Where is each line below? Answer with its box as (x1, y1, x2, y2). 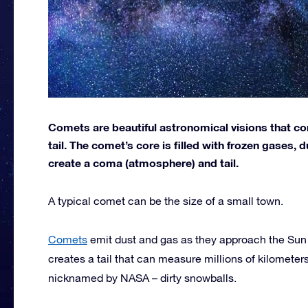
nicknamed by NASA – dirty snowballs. (48, 271, 236, 284)
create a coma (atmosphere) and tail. (48, 155, 239, 169)
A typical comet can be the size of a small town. (48, 194, 283, 207)
